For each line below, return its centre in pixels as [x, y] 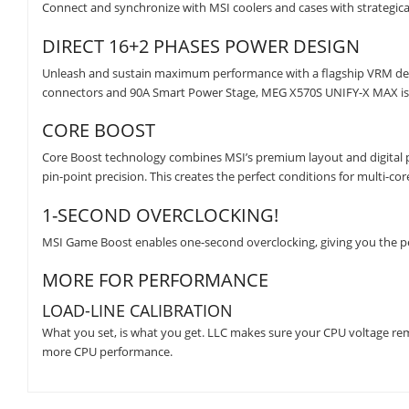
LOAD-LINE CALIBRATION [137, 311]
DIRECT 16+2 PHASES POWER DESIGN [201, 46]
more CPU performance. [107, 352]
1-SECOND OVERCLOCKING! [160, 215]
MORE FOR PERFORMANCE [155, 280]
